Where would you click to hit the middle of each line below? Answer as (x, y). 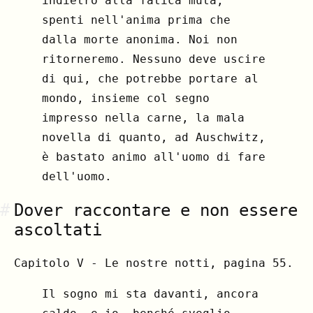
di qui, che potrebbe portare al (150, 79)
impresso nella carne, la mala (143, 118)
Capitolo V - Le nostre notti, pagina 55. (154, 263)
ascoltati (58, 230)
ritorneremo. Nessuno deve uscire (154, 59)
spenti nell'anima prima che (136, 20)
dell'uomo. (77, 177)
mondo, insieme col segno (126, 99)
